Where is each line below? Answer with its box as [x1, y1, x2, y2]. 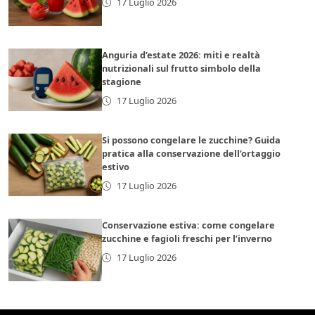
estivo [102, 160, 130, 174]
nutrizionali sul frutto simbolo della [102, 62, 262, 75]
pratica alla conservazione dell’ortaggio [102, 147, 281, 160]
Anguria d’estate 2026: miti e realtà [102, 49, 261, 62]
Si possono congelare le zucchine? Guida [102, 134, 281, 147]
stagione [102, 75, 142, 89]
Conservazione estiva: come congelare [102, 219, 276, 232]
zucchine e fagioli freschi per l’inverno [102, 232, 273, 245]
